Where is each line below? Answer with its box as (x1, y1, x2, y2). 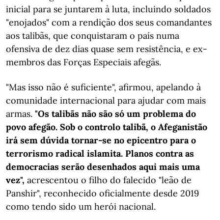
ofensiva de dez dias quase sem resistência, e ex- (6, 43, 207, 55)
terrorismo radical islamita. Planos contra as (6, 148, 194, 159)
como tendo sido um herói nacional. (6, 201, 156, 212)
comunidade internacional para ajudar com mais (6, 95, 206, 106)
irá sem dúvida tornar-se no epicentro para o (6, 135, 196, 146)
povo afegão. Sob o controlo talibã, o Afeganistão (6, 121, 207, 133)
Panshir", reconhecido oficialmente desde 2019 (6, 188, 199, 199)
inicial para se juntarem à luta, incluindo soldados (6, 3, 211, 15)
